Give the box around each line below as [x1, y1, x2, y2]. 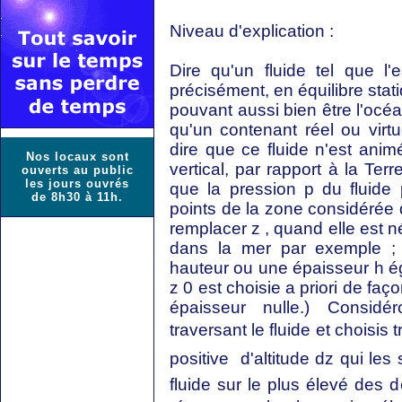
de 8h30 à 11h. [31, 190, 123, 204]
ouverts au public [21, 163, 134, 177]
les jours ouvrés [25, 177, 129, 190]
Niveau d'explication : [170, 22, 334, 40]
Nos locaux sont [25, 150, 129, 163]
